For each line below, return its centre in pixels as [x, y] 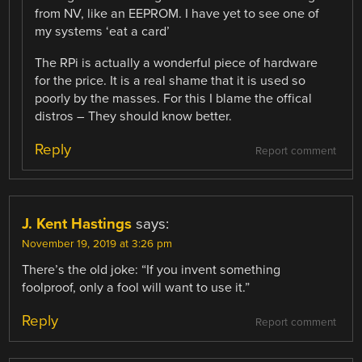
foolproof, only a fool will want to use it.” [136, 287]
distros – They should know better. [134, 116]
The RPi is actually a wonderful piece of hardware [177, 63]
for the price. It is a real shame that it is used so [170, 80]
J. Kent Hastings [77, 223]
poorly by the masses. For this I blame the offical [174, 98]
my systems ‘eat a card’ [103, 32]
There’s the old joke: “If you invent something [152, 269]
